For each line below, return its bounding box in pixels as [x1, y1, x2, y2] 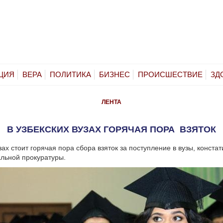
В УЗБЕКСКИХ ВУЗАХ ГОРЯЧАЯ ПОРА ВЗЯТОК [7, 124, 216, 134]
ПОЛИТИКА [50, 70, 91, 79]
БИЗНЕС [99, 70, 130, 79]
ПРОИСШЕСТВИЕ [138, 70, 203, 79]
